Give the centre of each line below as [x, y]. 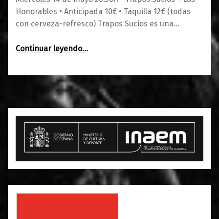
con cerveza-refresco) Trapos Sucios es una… [98, 23]
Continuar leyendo [49, 48]
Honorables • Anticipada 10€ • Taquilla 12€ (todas [103, 11]
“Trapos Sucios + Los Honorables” [104, 44]
